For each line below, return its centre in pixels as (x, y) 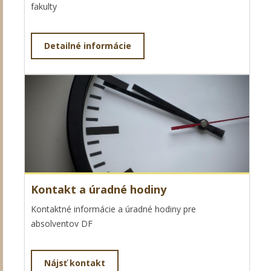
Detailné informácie (88, 45)
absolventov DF (62, 223)
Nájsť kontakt (75, 263)
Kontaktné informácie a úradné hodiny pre (113, 209)
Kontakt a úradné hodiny (99, 189)
